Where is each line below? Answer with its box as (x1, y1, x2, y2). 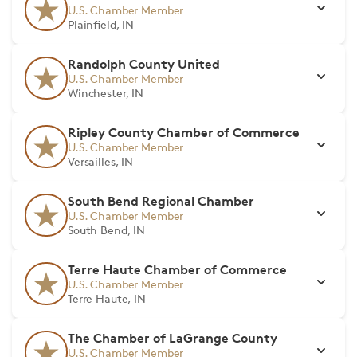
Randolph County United (68, 56, 220, 72)
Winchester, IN (68, 86, 144, 100)
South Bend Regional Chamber (68, 193, 254, 209)
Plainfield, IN (68, 18, 135, 31)
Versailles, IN (68, 155, 134, 168)
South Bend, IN (68, 223, 146, 237)
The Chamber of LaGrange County (68, 330, 277, 346)
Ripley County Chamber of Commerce (68, 124, 300, 140)
